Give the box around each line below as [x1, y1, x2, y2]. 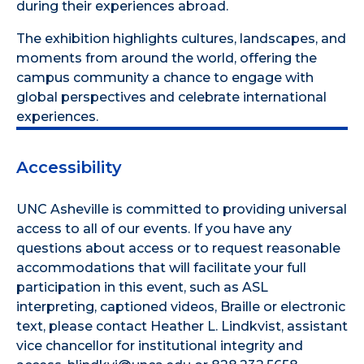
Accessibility [16, 157, 122, 177]
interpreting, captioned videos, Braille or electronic [16, 299, 345, 315]
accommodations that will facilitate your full [16, 260, 306, 276]
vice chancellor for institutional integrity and [16, 338, 303, 354]
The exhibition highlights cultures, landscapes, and [16, 30, 346, 46]
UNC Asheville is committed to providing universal [16, 201, 347, 218]
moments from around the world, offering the [16, 50, 317, 66]
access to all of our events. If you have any [16, 221, 292, 237]
